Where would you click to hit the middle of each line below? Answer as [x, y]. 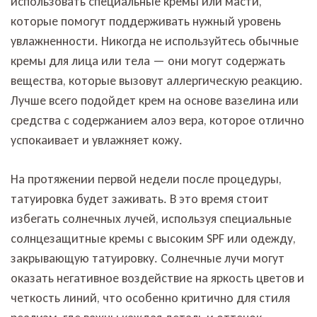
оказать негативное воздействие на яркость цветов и [157, 278]
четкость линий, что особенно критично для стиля [150, 298]
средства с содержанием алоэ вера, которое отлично [157, 120]
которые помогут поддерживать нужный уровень [146, 21]
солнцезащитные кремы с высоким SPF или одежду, [153, 238]
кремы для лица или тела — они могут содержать [148, 60]
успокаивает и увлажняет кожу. [97, 140]
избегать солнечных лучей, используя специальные [151, 218]
